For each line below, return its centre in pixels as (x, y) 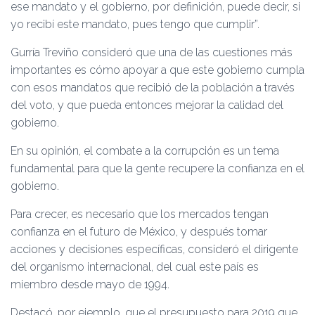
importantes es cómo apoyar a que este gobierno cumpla (157, 70)
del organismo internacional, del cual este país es (135, 267)
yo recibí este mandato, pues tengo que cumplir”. (135, 24)
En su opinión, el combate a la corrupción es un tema (145, 151)
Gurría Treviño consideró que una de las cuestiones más (152, 52)
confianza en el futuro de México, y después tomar (139, 232)
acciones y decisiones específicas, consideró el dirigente (154, 249)
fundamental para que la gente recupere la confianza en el (157, 168)
